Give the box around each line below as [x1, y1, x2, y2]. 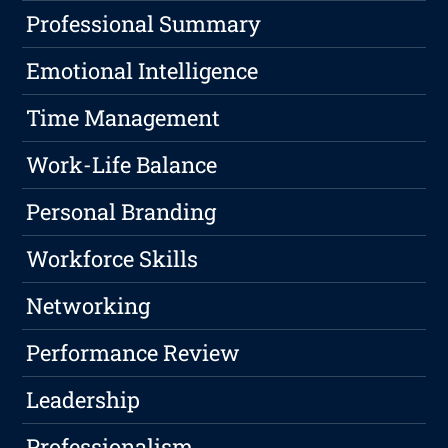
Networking [26, 291, 151, 321]
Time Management [26, 103, 221, 133]
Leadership [26, 385, 141, 415]
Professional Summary [26, 9, 262, 39]
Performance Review [26, 338, 241, 368]
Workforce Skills [26, 244, 199, 274]
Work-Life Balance [26, 150, 218, 180]
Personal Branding [26, 197, 217, 227]
